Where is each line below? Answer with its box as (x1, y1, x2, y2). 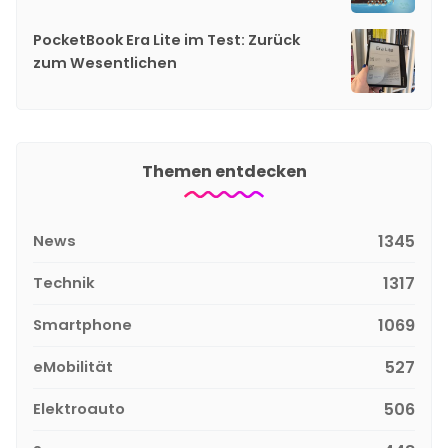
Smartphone (33, 314, 132, 336)
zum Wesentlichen (33, 53, 177, 74)
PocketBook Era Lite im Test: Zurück (33, 30, 300, 51)
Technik (33, 272, 95, 294)
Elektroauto (33, 398, 125, 420)
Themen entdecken (141, 160, 307, 184)
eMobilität (33, 356, 113, 378)
